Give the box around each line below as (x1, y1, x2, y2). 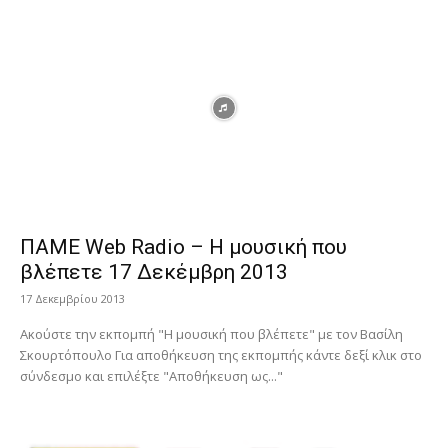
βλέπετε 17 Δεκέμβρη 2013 (20, 260, 288, 285)
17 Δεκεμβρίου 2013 (20, 291, 125, 307)
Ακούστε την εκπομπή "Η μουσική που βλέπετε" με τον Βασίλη (20, 325, 403, 344)
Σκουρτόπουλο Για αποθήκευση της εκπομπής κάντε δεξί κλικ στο (20, 346, 115, 365)
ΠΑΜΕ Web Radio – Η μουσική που (20, 235, 347, 260)
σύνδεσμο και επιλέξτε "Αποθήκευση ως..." (20, 367, 283, 386)
